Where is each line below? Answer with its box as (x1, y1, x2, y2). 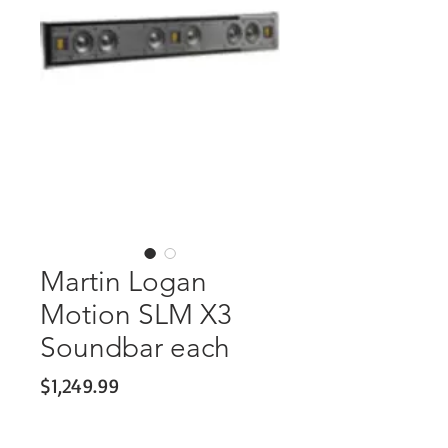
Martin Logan (40, 265, 207, 298)
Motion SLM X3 (40, 298, 232, 331)
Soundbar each (40, 331, 230, 364)
